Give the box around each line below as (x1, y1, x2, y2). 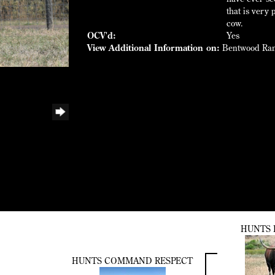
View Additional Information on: (87, 42, 220, 53)
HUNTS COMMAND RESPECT (72, 255, 193, 267)
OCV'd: (87, 30, 116, 41)
